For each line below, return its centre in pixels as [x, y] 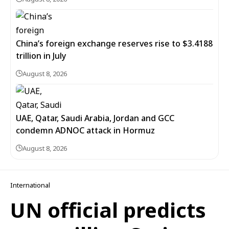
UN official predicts [108, 210]
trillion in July [41, 56]
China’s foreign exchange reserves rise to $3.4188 [114, 43]
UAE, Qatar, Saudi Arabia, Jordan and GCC [95, 118]
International [30, 185]
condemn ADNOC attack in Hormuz [85, 130]
